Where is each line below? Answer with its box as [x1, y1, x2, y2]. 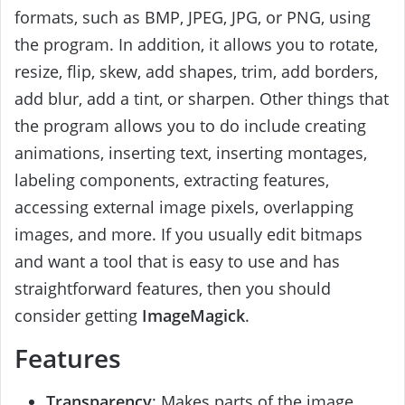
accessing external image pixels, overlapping [14, 195, 353, 218]
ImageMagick [142, 304, 245, 326]
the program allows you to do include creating [14, 114, 366, 137]
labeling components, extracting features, [14, 168, 329, 191]
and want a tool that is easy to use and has [14, 250, 340, 272]
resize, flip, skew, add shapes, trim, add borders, [14, 60, 378, 82]
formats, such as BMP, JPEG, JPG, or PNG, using [14, 5, 371, 28]
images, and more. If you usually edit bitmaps [14, 222, 363, 245]
